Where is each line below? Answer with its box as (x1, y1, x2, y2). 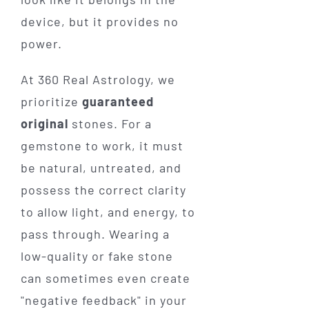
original (20, 115, 68, 131)
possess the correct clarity (20, 181, 186, 197)
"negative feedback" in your (20, 292, 187, 308)
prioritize (20, 93, 82, 109)
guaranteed (81, 93, 154, 109)
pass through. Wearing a (20, 226, 170, 241)
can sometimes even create (20, 270, 190, 286)
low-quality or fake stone (20, 248, 173, 263)
